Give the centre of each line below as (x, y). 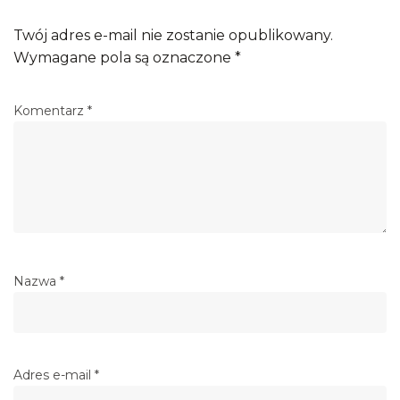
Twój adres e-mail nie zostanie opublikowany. (173, 36)
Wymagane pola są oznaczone (124, 58)
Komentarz (50, 111)
